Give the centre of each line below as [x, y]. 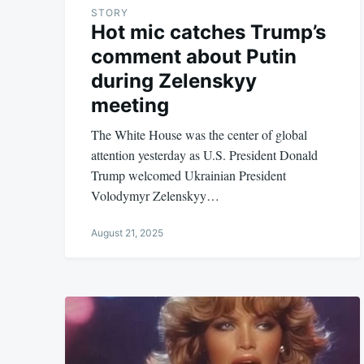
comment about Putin [194, 56]
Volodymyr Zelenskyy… [155, 195]
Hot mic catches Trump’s [208, 32]
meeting [130, 105]
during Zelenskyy [174, 80]
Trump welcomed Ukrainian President [188, 175]
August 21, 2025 [127, 232]
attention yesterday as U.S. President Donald [204, 154]
